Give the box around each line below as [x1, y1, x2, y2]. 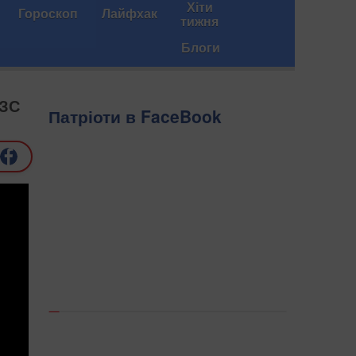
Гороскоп [18, 4, 78, 22]
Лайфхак [102, 4, 157, 22]
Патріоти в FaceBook [48, 104, 222, 129]
